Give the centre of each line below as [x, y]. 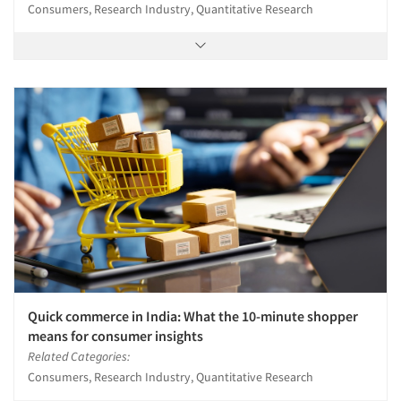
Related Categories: [79, 356]
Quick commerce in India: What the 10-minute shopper [193, 316]
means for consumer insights [115, 335]
